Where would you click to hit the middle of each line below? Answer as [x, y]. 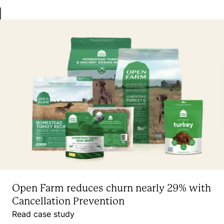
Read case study [43, 214]
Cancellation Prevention [68, 201]
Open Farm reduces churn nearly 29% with [111, 188]
